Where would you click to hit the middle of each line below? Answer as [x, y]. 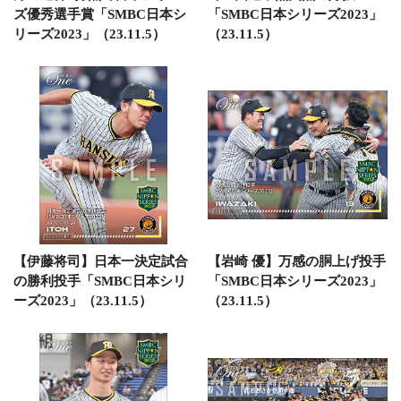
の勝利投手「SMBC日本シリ [100, 281]
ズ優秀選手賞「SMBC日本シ [100, 14]
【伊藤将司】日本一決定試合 [101, 261]
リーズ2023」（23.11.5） [90, 34]
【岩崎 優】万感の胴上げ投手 [296, 261]
